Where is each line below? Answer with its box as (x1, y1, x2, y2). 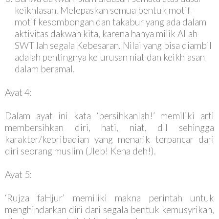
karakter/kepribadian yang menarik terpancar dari (5, 133, 214, 145)
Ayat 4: (5, 87, 32, 98)
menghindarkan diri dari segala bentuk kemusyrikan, (5, 204, 214, 215)
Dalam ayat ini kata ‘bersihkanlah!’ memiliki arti (5, 110, 214, 121)
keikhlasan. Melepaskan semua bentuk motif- (15, 4, 193, 16)
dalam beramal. (15, 63, 75, 74)
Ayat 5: (5, 169, 32, 180)
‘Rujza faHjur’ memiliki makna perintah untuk (5, 192, 214, 203)
